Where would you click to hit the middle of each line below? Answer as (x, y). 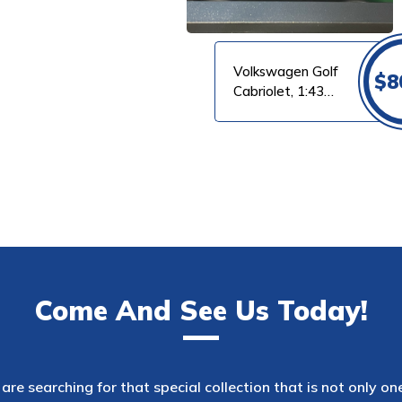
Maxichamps (271, 111)
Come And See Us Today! (201, 310)
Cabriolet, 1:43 (278, 91)
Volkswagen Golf (285, 71)
